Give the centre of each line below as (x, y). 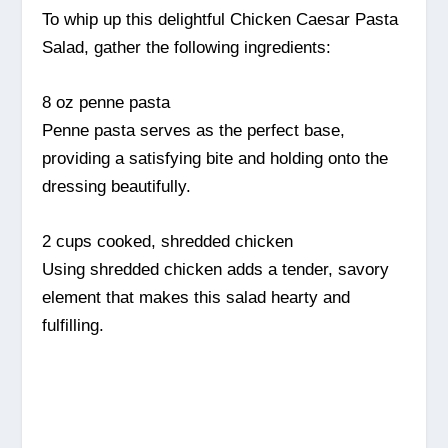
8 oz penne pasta (106, 102)
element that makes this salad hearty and (196, 297)
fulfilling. (73, 325)
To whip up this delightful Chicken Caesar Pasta (220, 19)
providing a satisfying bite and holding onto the (215, 158)
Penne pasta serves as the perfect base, (194, 130)
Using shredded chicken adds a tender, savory (216, 269)
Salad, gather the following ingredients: (187, 47)
